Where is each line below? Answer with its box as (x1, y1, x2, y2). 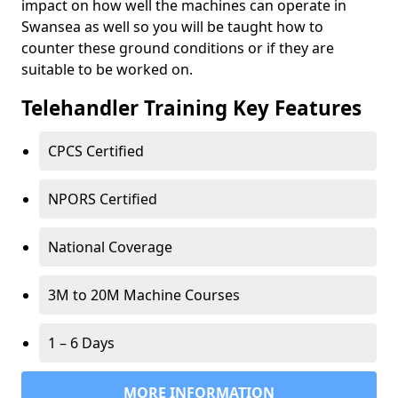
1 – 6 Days (48, 333, 115, 353)
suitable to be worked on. (21, 60, 193, 79)
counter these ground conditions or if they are (21, 38, 334, 58)
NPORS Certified (48, 189, 157, 209)
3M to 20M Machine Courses (48, 285, 240, 305)
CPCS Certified (48, 141, 144, 161)
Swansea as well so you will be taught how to (21, 17, 323, 36)
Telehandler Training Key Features (21, 94, 362, 122)
